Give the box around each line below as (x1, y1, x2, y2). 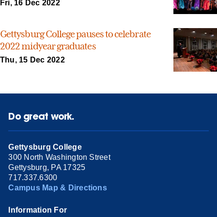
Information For (8, 206, 67, 215)
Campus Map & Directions (8, 184, 107, 192)
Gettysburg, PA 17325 (8, 163, 86, 172)
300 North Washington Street (8, 153, 110, 162)
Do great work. (8, 109, 75, 122)
